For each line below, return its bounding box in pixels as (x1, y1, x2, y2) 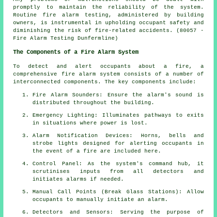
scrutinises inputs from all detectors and (32, 168, 204, 174)
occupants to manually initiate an (32, 196, 148, 202)
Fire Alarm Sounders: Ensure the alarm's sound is (32, 92, 204, 98)
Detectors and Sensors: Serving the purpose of (32, 209, 204, 215)
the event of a (32, 148, 84, 154)
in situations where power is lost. (32, 120, 148, 126)
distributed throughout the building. (32, 99, 155, 106)
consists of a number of (120, 71, 204, 77)
